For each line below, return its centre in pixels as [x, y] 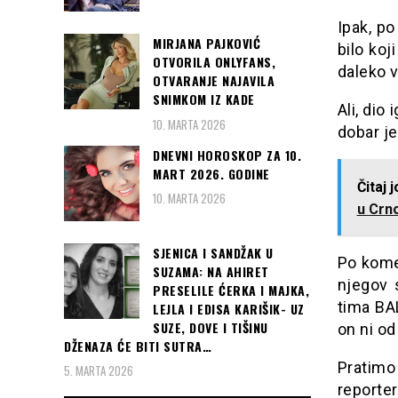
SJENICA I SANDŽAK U [213, 252]
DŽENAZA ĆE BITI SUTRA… [138, 346]
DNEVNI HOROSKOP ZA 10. [227, 155]
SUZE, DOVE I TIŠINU [211, 327]
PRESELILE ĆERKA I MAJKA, [231, 290]
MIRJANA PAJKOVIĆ [207, 44]
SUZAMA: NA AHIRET [211, 271]
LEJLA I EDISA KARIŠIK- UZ [229, 308]
